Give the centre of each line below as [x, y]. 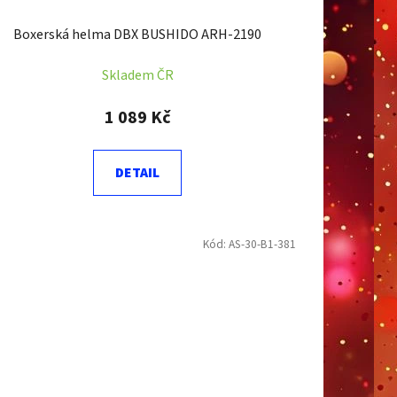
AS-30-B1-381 [262, 245]
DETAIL [138, 173]
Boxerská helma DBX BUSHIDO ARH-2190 [138, 35]
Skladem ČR [137, 76]
